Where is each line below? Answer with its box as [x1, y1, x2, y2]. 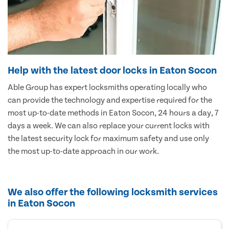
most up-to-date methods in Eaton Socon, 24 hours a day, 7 [8, 108, 218, 118]
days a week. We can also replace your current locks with [8, 121, 210, 130]
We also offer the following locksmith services [8, 186, 218, 198]
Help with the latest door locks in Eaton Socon [8, 64, 217, 76]
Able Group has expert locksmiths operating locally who [8, 82, 207, 92]
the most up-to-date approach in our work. [8, 146, 159, 156]
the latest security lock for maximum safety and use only [8, 133, 209, 143]
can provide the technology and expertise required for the [8, 95, 212, 105]
